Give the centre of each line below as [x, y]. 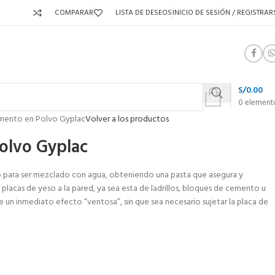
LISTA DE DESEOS [144, 13]
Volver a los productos [127, 119]
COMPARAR [74, 13]
